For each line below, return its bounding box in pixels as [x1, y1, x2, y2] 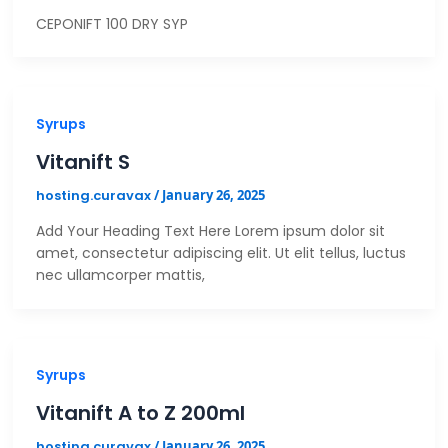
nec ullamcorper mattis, [35, 265, 205, 286]
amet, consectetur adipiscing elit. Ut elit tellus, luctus [35, 243, 406, 264]
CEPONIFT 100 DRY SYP [35, 13, 188, 34]
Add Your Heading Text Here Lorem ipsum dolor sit [35, 221, 385, 242]
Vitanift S [35, 147, 130, 176]
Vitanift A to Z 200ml [35, 399, 245, 428]
